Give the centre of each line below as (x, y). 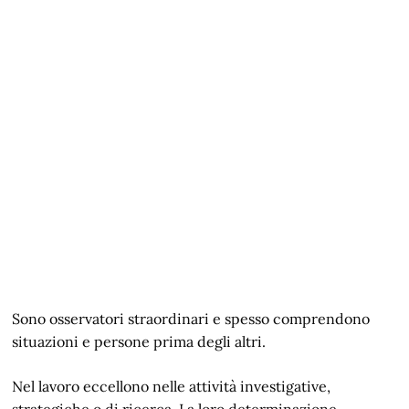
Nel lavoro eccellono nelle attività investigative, (172, 386)
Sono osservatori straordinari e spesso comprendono (191, 319)
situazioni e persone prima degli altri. (139, 341)
